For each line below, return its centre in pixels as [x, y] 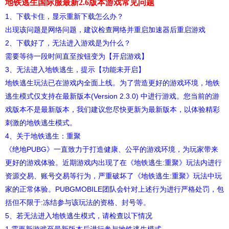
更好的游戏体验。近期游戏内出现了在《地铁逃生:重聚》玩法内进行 [113, 163]
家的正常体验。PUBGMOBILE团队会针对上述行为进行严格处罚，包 [114, 189]
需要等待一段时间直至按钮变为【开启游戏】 [77, 56]
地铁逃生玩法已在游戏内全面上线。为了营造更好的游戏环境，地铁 [112, 83]
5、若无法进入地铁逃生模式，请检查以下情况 [79, 216]
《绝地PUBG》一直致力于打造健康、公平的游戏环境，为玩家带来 [112, 150]
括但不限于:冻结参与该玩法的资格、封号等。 [78, 203]
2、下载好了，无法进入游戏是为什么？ [68, 43]
